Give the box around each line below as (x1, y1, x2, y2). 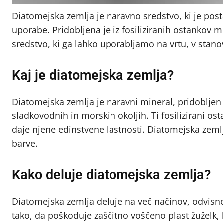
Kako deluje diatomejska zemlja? (12, 166, 211, 183)
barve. (12, 137, 38, 149)
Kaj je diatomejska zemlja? (12, 67, 174, 83)
